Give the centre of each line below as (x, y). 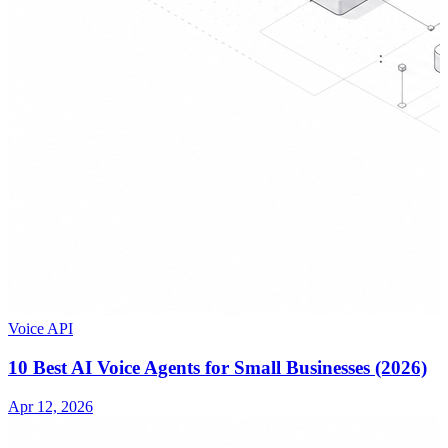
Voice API (40, 329)
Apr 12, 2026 (50, 406)
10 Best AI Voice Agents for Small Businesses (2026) (217, 367)
